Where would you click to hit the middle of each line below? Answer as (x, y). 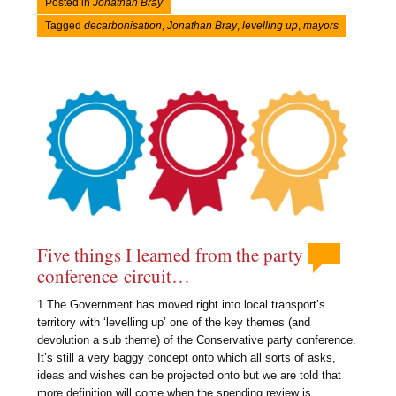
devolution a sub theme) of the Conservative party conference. (197, 339)
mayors (321, 26)
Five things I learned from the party (171, 255)
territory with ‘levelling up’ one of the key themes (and (174, 322)
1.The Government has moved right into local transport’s (182, 304)
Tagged (65, 26)
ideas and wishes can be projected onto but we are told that (190, 375)
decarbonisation (123, 26)
